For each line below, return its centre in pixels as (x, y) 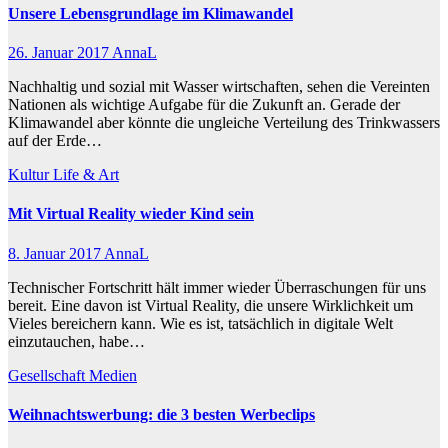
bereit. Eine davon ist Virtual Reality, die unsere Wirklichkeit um (210, 305)
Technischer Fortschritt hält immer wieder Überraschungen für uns (217, 287)
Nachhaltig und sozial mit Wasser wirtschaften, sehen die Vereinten (219, 87)
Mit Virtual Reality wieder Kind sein (131, 214)
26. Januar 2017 (60, 53)
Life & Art (86, 175)
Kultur (30, 175)
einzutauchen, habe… (76, 341)
